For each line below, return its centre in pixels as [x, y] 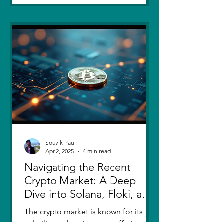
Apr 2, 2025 [59, 151]
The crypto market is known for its [83, 211]
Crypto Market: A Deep [80, 181]
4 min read [97, 151]
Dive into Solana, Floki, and [89, 194]
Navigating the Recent [77, 167]
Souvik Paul [60, 142]
